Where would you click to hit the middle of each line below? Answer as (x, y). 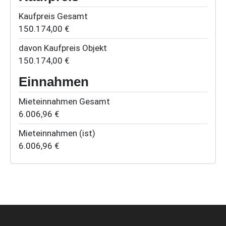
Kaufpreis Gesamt (53, 16)
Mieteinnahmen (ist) (57, 133)
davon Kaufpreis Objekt (63, 48)
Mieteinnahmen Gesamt (64, 102)
